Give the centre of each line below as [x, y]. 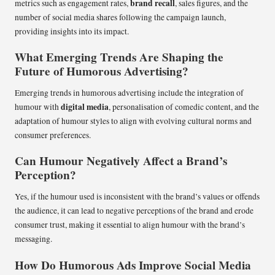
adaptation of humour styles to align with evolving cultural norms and [133, 121]
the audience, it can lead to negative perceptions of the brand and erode [134, 211]
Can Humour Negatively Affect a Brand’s [121, 161]
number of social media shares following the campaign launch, [120, 17]
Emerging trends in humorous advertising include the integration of [129, 93]
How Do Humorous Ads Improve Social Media [133, 265]
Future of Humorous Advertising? [102, 72]
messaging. [33, 239]
